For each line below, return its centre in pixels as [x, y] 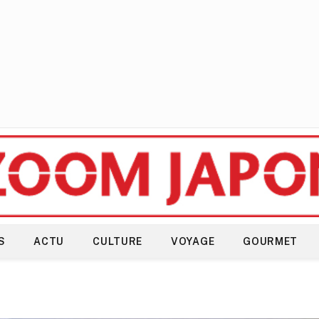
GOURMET [271, 241]
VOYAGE [193, 241]
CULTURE [118, 241]
